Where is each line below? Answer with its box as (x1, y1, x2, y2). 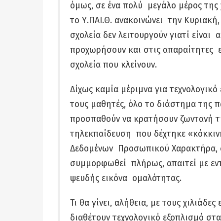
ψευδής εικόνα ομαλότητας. (70, 173, 184, 184)
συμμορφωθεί (70, 158, 131, 169)
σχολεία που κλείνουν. (70, 60, 162, 70)
